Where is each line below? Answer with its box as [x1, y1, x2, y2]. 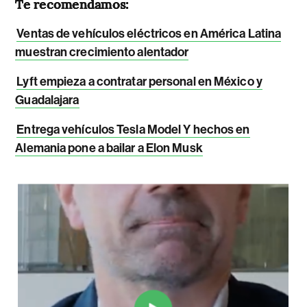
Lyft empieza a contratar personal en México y [16, 73, 262, 89]
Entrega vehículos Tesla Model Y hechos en [16, 121, 250, 137]
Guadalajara [15, 92, 79, 108]
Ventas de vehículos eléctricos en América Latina [16, 25, 282, 41]
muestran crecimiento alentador [15, 44, 189, 60]
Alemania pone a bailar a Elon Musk [15, 140, 203, 156]
